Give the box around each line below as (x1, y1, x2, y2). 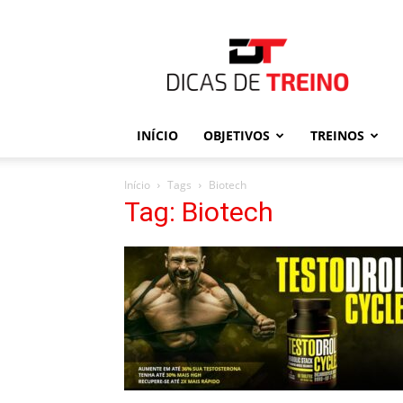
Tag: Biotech (124, 196, 273, 228)
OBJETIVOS (203, 127, 270, 144)
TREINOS (310, 127, 364, 144)
